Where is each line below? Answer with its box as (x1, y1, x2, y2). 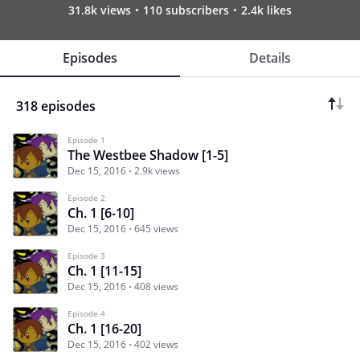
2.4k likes (241, 2, 292, 18)
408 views (134, 279, 178, 293)
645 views (134, 221, 178, 235)
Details (249, 48, 291, 67)
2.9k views (134, 163, 180, 178)
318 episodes (16, 96, 96, 115)
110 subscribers (143, 2, 229, 18)
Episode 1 (67, 133, 105, 145)
